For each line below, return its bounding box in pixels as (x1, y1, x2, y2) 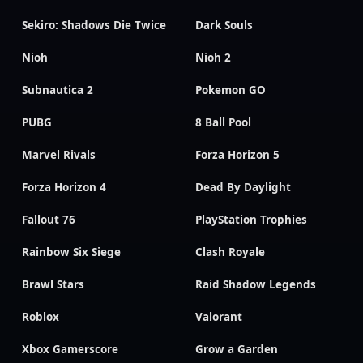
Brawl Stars (22, 277, 84, 292)
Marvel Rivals (22, 147, 96, 162)
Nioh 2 (195, 50, 231, 65)
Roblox (22, 310, 59, 324)
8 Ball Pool (195, 115, 251, 130)
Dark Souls (195, 18, 253, 32)
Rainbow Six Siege (22, 245, 121, 259)
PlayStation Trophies (195, 212, 307, 227)
